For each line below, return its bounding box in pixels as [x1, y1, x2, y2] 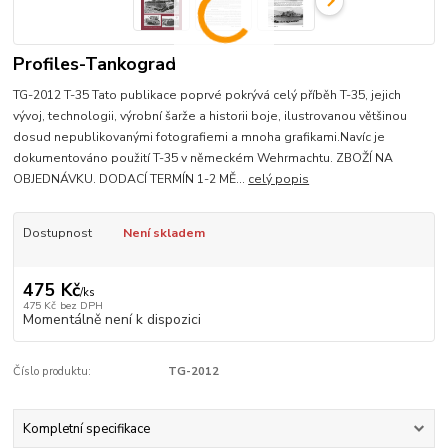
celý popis [248, 171, 310, 188]
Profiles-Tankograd [13, 52, 177, 77]
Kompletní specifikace [22, 419, 150, 438]
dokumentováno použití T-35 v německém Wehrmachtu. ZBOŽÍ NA [13, 150, 394, 167]
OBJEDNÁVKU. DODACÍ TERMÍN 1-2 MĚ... [13, 171, 249, 188]
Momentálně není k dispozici [22, 309, 201, 329]
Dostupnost [22, 225, 92, 242]
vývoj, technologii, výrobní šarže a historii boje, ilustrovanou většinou [13, 108, 408, 125]
